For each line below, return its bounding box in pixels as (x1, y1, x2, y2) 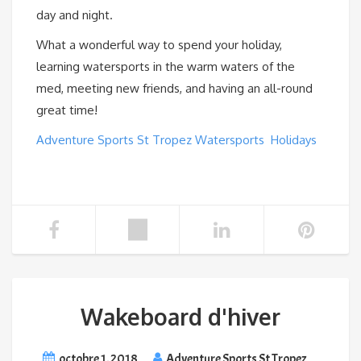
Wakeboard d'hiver (81, 301, 280, 331)
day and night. (36, 6, 113, 23)
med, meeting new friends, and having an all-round (36, 80, 313, 96)
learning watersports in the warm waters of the (36, 58, 295, 74)
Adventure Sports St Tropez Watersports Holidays (36, 131, 317, 147)
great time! (36, 102, 98, 118)
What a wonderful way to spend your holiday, (36, 36, 282, 52)
